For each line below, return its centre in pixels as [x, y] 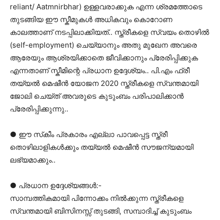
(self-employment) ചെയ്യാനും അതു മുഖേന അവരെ [103, 45]
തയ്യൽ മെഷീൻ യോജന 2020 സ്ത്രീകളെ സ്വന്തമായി [104, 83]
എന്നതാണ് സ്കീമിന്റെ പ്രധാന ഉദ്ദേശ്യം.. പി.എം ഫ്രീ [100, 71]
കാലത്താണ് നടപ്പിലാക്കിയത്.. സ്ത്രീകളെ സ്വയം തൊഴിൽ [110, 32]
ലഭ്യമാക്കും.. [33, 160]
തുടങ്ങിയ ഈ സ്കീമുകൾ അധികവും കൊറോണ [91, 20]
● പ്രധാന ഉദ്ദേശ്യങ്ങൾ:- [56, 186]
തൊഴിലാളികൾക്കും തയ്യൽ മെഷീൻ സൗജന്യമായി [102, 147]
